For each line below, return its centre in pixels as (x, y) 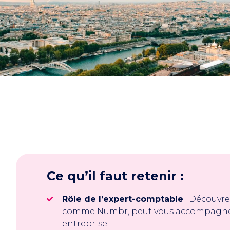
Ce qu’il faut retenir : (115, 176)
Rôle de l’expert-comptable (123, 199)
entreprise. (85, 224)
